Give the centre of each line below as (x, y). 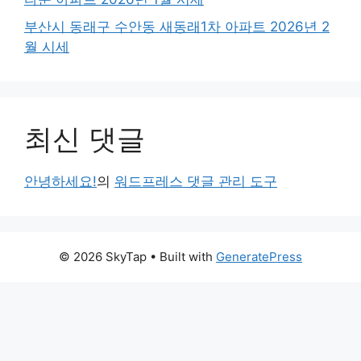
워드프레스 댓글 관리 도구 (196, 181)
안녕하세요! (60, 181)
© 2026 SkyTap (103, 256)
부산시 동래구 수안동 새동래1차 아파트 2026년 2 (177, 26)
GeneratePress (259, 256)
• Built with (181, 256)
